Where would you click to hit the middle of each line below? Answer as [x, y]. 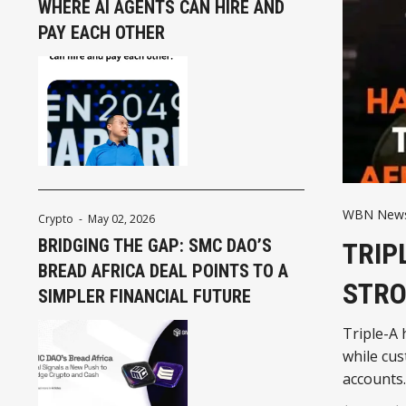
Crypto [56, 219]
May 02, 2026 [121, 219]
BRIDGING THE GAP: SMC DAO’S [155, 246]
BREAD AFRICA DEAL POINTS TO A [163, 271]
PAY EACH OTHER [101, 33]
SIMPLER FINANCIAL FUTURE [145, 297]
